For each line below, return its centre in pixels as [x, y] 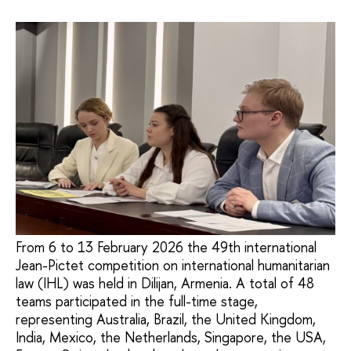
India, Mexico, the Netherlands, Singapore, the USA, [171, 338]
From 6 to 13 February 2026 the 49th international [166, 248]
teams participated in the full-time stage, [137, 302]
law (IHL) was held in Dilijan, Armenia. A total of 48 [165, 284]
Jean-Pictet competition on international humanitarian [173, 266]
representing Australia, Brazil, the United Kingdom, [166, 320]
